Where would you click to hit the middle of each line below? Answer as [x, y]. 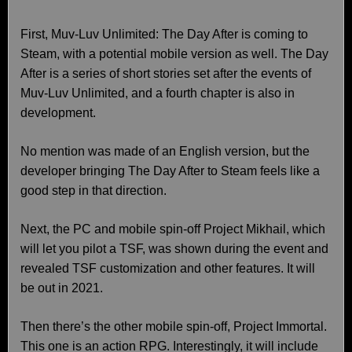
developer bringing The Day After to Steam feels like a [170, 171]
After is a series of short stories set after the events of [166, 73]
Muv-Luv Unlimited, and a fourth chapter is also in [158, 93]
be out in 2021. [62, 288]
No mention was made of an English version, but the [165, 151]
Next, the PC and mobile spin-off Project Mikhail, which [173, 229]
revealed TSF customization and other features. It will [168, 268]
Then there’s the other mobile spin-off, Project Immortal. [174, 326]
